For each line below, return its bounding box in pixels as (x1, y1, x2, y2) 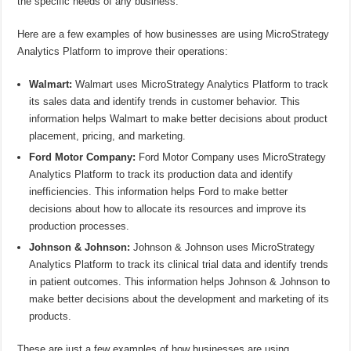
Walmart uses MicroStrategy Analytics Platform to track (72, 78, 329, 90)
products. (29, 309, 72, 322)
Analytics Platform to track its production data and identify (29, 168, 294, 180)
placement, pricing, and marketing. (29, 129, 186, 142)
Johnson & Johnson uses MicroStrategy (130, 241, 316, 253)
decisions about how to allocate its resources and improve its (29, 202, 307, 215)
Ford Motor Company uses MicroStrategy (136, 150, 327, 163)
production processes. (29, 219, 130, 232)
